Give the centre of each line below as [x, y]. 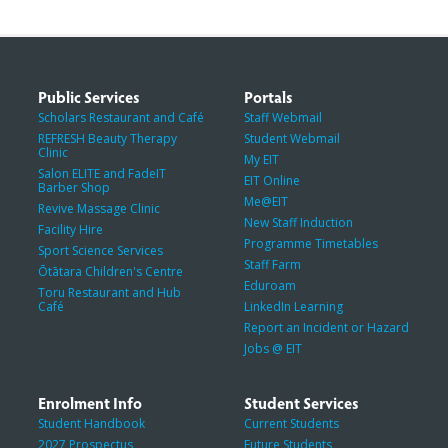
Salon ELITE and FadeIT [101, 173]
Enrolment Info [89, 402]
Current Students [291, 423]
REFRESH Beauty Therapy [107, 138]
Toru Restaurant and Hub [109, 292]
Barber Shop [73, 187]
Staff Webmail [283, 117]
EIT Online [272, 180]
